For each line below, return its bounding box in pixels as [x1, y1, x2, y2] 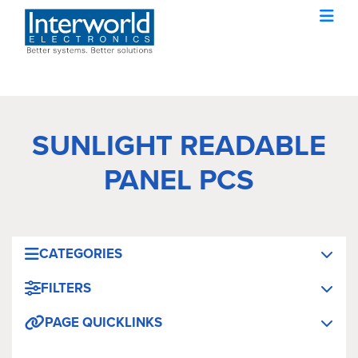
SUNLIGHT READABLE [32, 124, 326, 166]
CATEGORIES [39, 244, 122, 264]
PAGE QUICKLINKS [45, 312, 162, 332]
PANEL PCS [104, 158, 254, 201]
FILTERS [41, 278, 91, 298]
